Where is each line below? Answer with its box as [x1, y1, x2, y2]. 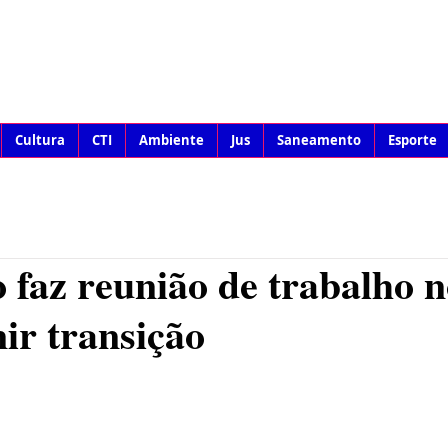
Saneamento [277, 131, 361, 149]
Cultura [15, 131, 65, 149]
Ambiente [139, 131, 204, 149]
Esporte [388, 131, 437, 149]
